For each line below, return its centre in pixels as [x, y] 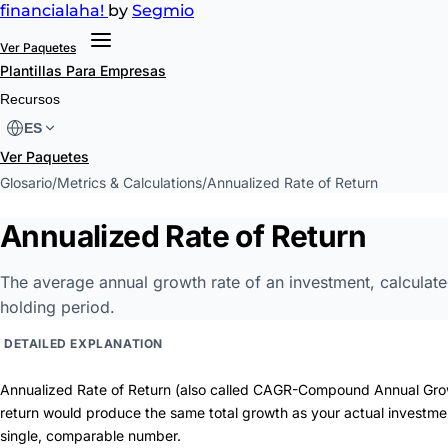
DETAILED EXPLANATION [83, 343]
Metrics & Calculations [129, 182]
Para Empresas [116, 70]
